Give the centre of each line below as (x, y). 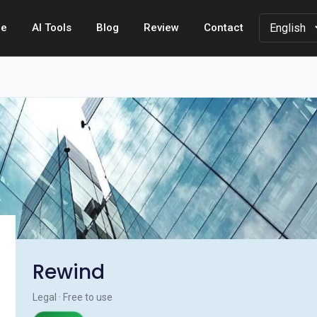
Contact (224, 28)
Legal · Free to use (73, 297)
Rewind (69, 272)
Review (161, 28)
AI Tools (52, 28)
